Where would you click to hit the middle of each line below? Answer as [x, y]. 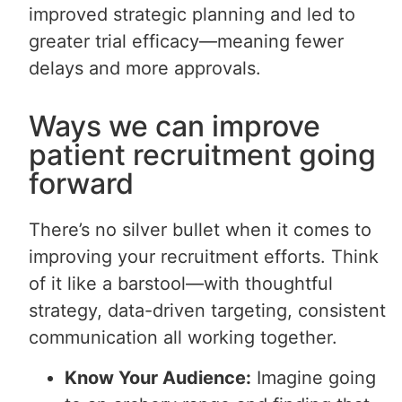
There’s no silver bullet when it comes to [201, 230]
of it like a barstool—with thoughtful [181, 284]
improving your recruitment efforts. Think [204, 257]
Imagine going [314, 377]
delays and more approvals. [145, 68]
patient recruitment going [203, 155]
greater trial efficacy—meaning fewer [187, 41]
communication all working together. [184, 338]
